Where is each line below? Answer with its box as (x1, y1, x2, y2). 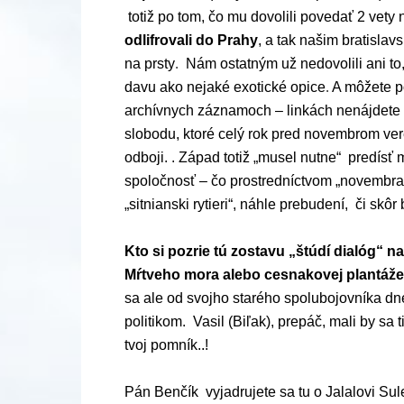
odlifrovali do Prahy (124, 32, 258, 48)
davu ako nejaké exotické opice (124, 79, 326, 95)
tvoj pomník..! (124, 337, 216, 353)
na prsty (124, 56, 175, 71)
